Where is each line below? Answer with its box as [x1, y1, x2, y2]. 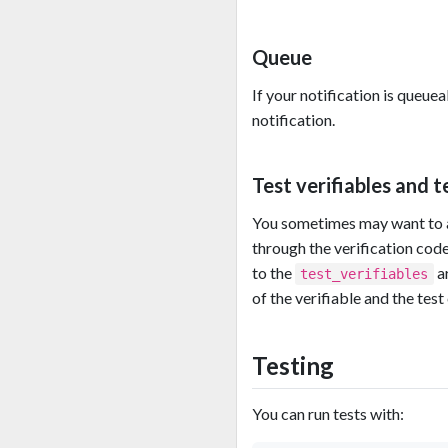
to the [252, 263, 295, 283]
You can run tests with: [252, 404, 404, 424]
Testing [252, 351, 334, 381]
